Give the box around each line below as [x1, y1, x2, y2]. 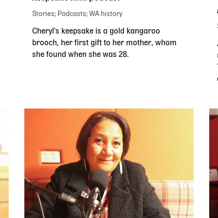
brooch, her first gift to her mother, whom [32, 39, 177, 47]
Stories [32, 11, 54, 17]
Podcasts [57, 11, 86, 17]
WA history [89, 11, 123, 17]
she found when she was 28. [32, 51, 128, 58]
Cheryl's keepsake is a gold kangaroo [32, 28, 160, 35]
